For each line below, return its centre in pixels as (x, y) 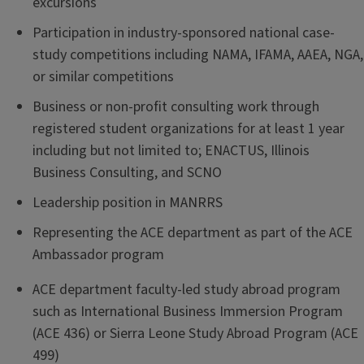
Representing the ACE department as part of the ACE (193, 233)
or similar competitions (103, 77)
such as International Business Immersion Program (188, 312)
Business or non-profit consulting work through (176, 107)
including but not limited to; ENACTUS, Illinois (171, 151)
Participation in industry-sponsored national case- (184, 33)
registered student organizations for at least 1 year (188, 129)
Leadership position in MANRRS (128, 203)
